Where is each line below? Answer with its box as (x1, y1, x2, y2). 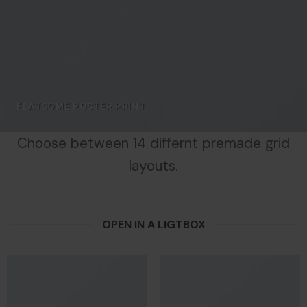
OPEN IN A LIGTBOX (101, 217, 206, 232)
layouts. (129, 156, 178, 175)
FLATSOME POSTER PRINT (16, 101, 146, 113)
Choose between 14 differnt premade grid (17, 134, 290, 153)
